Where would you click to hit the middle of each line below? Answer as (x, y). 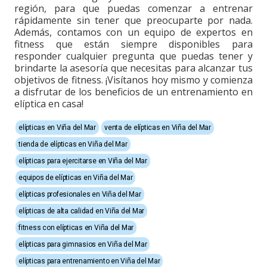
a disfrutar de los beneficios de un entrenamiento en (133, 92)
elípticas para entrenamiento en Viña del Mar (89, 261)
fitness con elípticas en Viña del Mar (76, 228)
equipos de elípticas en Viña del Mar (76, 178)
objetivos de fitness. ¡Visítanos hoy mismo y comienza (133, 80)
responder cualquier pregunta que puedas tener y (133, 56)
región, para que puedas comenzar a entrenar (133, 8)
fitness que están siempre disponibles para (133, 44)
